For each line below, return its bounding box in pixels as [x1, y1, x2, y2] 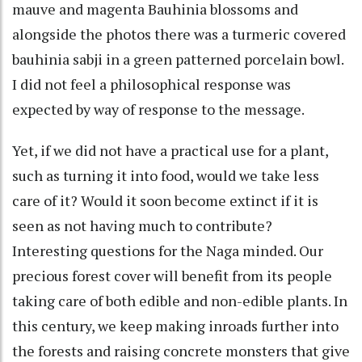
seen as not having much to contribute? [12, 215, 272, 235]
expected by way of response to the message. [12, 99, 305, 119]
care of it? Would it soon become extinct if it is [12, 190, 318, 210]
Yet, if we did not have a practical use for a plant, [12, 140, 328, 160]
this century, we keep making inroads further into [12, 315, 339, 335]
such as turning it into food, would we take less [12, 165, 319, 185]
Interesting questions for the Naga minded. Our [12, 240, 323, 260]
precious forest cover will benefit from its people [12, 265, 332, 285]
